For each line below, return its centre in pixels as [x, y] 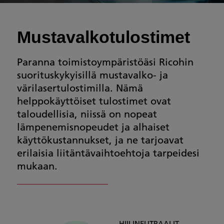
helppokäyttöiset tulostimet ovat [94, 100]
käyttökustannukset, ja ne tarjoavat [100, 139]
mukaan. [37, 165]
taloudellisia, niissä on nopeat [87, 113]
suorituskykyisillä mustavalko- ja [92, 74]
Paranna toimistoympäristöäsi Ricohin [105, 61]
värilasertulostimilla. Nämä [80, 87]
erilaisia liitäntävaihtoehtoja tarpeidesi [108, 152]
